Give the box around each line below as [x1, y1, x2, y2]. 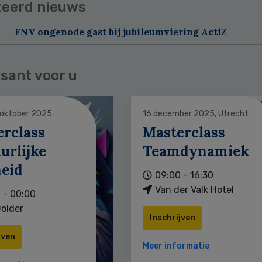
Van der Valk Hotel [154, 184, 234, 195]
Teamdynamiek [142, 142, 249, 160]
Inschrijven [149, 212, 195, 223]
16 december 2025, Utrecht [142, 108, 249, 119]
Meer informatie [142, 240, 209, 251]
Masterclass [142, 123, 225, 142]
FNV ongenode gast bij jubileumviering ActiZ [14, 25, 227, 37]
